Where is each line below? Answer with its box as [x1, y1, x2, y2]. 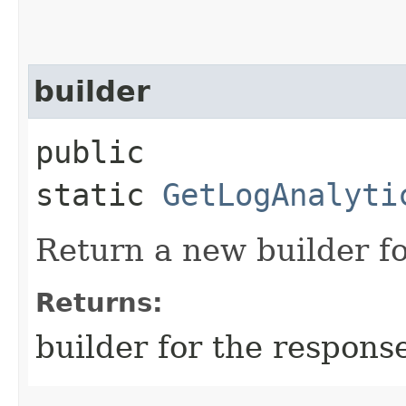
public [35, 133, 144, 170]
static [35, 176, 162, 213]
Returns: [35, 286, 163, 318]
